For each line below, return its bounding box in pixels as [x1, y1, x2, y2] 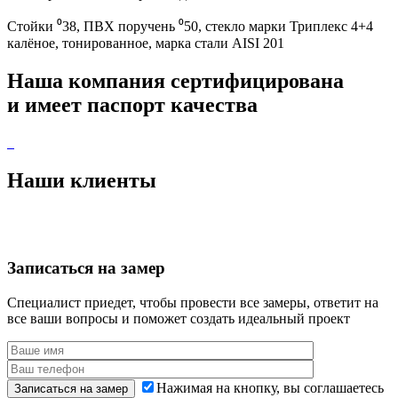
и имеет [7, 92, 87, 116]
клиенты [70, 168, 156, 192]
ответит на [314, 294, 378, 310]
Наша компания [7, 68, 171, 92]
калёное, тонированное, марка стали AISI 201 [7, 35, 284, 51]
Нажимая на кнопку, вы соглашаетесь [156, 379, 384, 395]
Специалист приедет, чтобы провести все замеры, [7, 294, 314, 310]
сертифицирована [171, 68, 344, 92]
